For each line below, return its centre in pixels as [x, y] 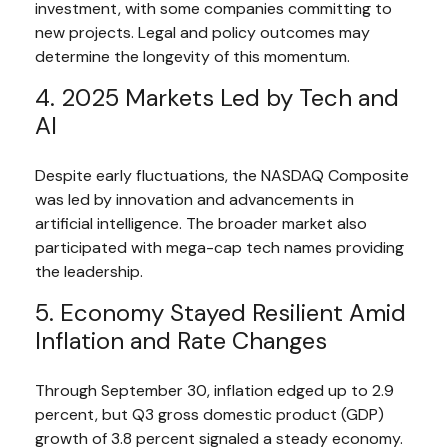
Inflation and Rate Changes [181, 340]
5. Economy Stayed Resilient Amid [220, 312]
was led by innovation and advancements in [194, 199]
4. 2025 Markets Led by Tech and [217, 97]
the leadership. [89, 271]
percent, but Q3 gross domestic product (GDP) [209, 414]
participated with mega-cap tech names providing [219, 247]
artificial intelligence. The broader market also [201, 223]
